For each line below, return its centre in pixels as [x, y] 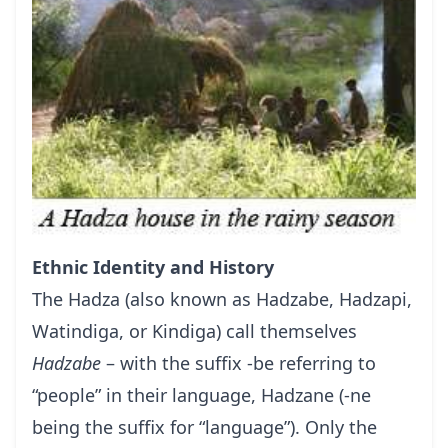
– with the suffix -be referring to [238, 363]
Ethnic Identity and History [153, 267]
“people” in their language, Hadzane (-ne [201, 395]
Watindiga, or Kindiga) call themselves [194, 331]
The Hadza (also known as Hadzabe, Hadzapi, [222, 299]
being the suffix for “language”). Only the [204, 427]
